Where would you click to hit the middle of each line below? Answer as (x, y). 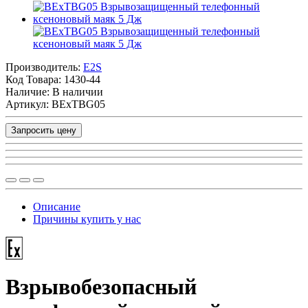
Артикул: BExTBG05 (55, 104)
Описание (57, 206)
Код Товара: (35, 79)
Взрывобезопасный (101, 287)
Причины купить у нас (87, 219)
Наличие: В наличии (54, 91)
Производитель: (44, 67)
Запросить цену (44, 130)
